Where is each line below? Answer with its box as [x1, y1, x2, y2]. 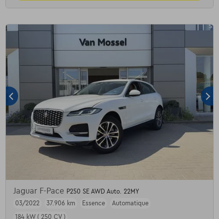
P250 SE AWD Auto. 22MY [66, 188, 139, 196]
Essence [82, 200, 105, 207]
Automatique [111, 200, 149, 207]
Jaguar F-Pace [13, 187, 66, 196]
